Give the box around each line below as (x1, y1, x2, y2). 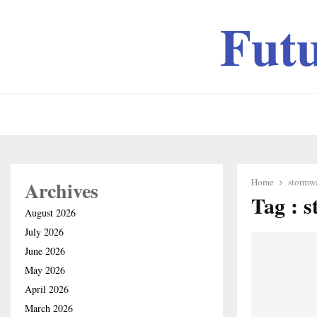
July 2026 (25, 225, 64, 238)
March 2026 (25, 301, 73, 315)
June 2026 (25, 244, 65, 258)
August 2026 (25, 206, 76, 219)
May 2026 (25, 263, 65, 277)
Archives (25, 176, 98, 205)
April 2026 (25, 282, 69, 296)
